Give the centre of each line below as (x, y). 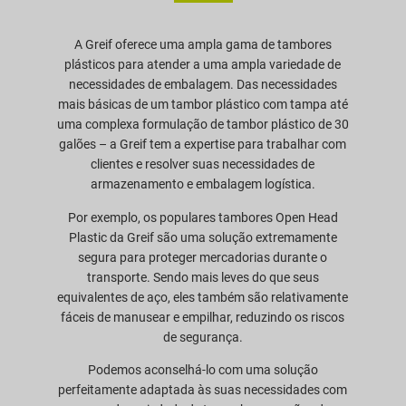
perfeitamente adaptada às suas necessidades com (203, 390)
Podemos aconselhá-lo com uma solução (203, 370)
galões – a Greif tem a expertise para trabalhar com (203, 145)
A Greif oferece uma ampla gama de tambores (203, 45)
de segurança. (203, 337)
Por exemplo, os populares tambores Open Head (203, 217)
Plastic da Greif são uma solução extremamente (203, 237)
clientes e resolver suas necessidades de (203, 164)
